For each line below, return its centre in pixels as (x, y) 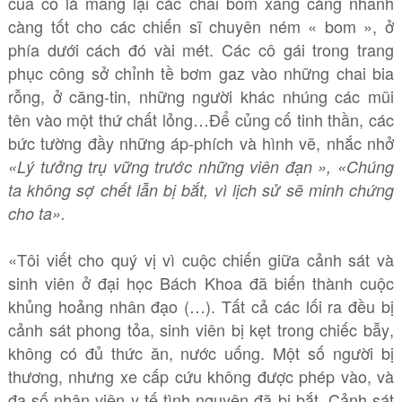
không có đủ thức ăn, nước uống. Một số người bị (201, 353)
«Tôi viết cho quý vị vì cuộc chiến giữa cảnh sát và (201, 259)
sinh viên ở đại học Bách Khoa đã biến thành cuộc (201, 283)
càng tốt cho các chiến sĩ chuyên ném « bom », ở (201, 26)
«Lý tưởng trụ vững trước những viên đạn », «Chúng (201, 166)
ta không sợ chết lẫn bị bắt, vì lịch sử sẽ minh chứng (201, 190)
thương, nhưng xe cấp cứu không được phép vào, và (201, 376)
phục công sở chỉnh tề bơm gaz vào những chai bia (201, 73)
